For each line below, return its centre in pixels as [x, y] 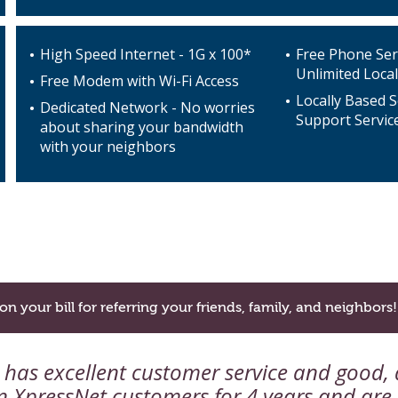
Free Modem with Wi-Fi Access [140, 80]
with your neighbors [108, 146]
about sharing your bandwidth [142, 127]
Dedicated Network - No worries [148, 107]
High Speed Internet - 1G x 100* [146, 54]
